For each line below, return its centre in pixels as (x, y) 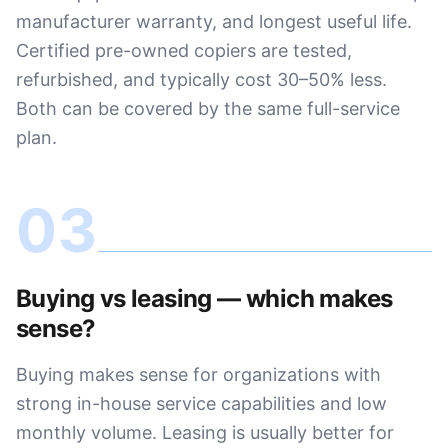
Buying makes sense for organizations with (198, 374)
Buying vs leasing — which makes (204, 298)
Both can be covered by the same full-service (208, 108)
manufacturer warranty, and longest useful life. (214, 21)
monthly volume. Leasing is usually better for (205, 432)
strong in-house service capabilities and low (201, 403)
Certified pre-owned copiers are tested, (184, 50)
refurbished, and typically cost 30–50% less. (201, 79)
